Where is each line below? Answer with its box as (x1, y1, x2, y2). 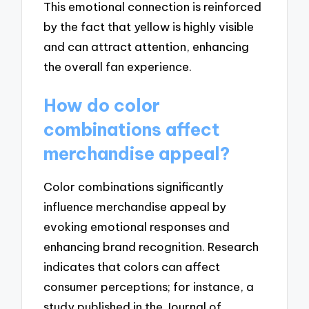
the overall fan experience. (43, 59, 192, 74)
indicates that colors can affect (43, 259, 221, 275)
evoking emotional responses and (43, 219, 230, 235)
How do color (43, 94, 161, 117)
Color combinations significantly (43, 179, 224, 195)
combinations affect (43, 118, 221, 141)
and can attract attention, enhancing (43, 39, 250, 54)
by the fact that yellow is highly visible (43, 19, 255, 34)
